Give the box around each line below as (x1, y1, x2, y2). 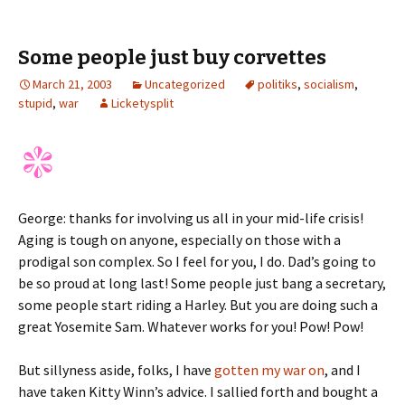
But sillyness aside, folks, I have (18, 361, 214, 379)
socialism (304, 76, 354, 92)
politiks (258, 76, 297, 92)
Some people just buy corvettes (18, 45, 326, 70)
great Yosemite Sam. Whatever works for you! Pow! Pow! (18, 317, 363, 335)
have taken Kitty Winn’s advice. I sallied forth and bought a (18, 382, 378, 400)
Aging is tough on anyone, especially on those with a (18, 231, 341, 249)
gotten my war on (214, 361, 325, 379)
